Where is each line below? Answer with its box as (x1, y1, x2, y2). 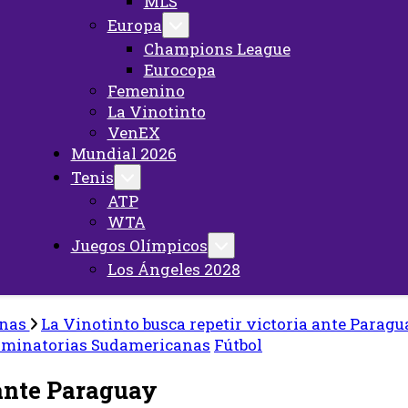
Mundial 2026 (70, 143, 177, 164)
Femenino (107, 80, 185, 101)
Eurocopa (143, 59, 216, 80)
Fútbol (214, 334, 262, 355)
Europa (107, 15, 162, 36)
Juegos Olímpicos (70, 235, 208, 256)
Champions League (143, 38, 291, 59)
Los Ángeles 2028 (107, 259, 240, 280)
